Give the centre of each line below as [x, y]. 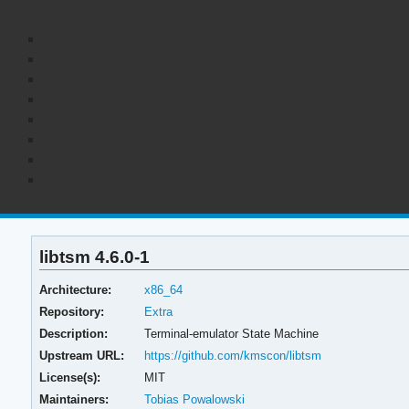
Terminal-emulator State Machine [231, 333]
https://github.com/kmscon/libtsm [232, 355]
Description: [74, 333]
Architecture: [76, 289]
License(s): [70, 377]
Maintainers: [74, 399]
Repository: [72, 311]
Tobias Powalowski [194, 399]
